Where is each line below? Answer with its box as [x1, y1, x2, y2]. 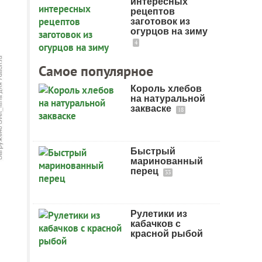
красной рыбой [130, 229, 203, 239]
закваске [130, 104, 174, 113]
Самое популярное [39, 62, 153, 80]
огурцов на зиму [130, 26, 208, 36]
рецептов [130, 6, 175, 16]
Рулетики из [130, 209, 187, 219]
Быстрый [130, 146, 175, 156]
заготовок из [130, 16, 190, 26]
